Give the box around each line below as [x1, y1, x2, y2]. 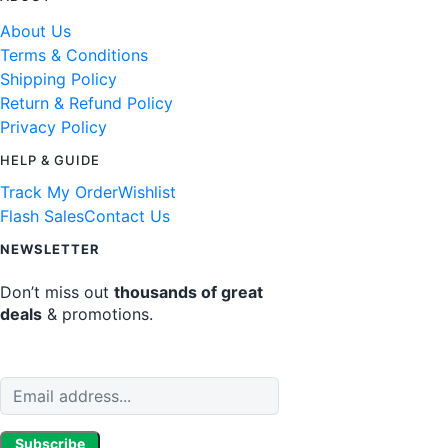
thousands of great [114, 281, 263, 302]
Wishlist [118, 181, 176, 202]
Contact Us [84, 205, 170, 226]
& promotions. [42, 303, 153, 324]
